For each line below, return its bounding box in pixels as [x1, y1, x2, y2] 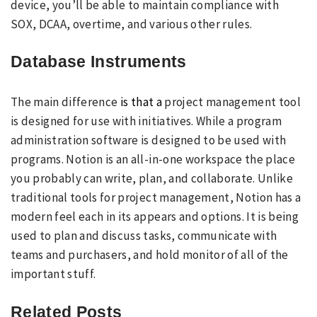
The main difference [11, 94, 120, 110]
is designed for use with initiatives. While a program [11, 113, 282, 129]
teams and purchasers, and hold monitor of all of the [11, 247, 289, 263]
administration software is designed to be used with [11, 132, 287, 148]
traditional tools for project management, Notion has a [11, 190, 301, 205]
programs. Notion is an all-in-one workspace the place [11, 151, 296, 167]
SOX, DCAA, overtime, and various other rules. [11, 16, 253, 32]
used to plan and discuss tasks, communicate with [11, 228, 277, 243]
